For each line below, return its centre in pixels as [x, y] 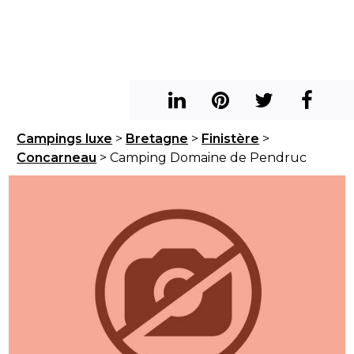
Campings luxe [65, 139]
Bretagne [157, 139]
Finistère [231, 139]
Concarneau [57, 158]
